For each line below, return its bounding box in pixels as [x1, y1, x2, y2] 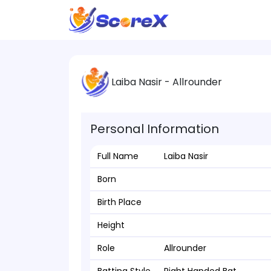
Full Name [97, 150, 139, 162]
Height [97, 219, 125, 231]
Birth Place [97, 196, 142, 208]
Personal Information [90, 120, 219, 137]
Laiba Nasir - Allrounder [111, 74, 222, 89]
